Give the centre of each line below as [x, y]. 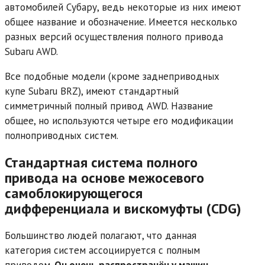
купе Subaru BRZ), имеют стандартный [92, 91]
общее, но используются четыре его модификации [119, 120]
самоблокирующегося [74, 193]
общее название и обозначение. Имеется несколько [121, 22]
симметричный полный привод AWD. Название [109, 106]
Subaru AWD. [31, 51]
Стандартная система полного [101, 162]
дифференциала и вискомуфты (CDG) [123, 208]
